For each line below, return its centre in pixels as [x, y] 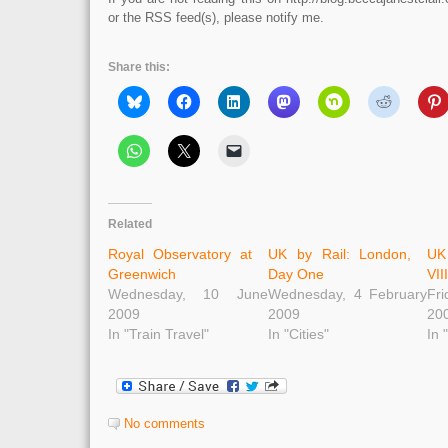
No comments [164, 423]
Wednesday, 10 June [188, 294]
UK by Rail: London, [339, 254]
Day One [295, 274]
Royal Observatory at [180, 254]
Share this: [139, 67]
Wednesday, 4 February [347, 294]
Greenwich [142, 274]
